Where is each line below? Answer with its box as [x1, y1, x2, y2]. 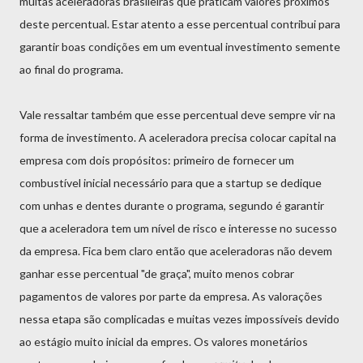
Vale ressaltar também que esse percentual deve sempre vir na [19, 107, 335, 122]
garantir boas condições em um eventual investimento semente [19, 39, 340, 53]
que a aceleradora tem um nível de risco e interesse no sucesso [19, 220, 337, 235]
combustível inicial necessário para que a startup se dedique [19, 175, 322, 190]
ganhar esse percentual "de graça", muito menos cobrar [19, 266, 294, 280]
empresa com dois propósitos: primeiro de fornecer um [19, 152, 294, 167]
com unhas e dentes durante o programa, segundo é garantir [19, 198, 324, 212]
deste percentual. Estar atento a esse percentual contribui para [19, 16, 340, 31]
